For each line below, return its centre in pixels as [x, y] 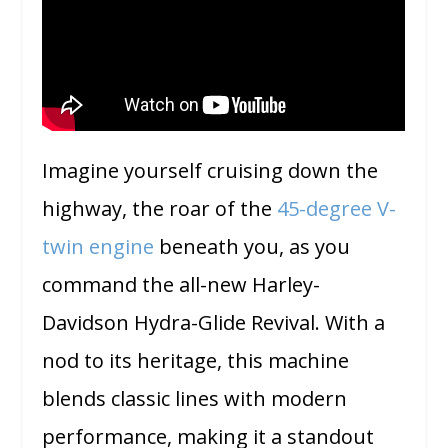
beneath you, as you [252, 246]
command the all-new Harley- [181, 284]
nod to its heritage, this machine [196, 360]
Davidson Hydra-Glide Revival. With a [214, 322]
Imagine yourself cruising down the [210, 170]
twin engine [98, 246]
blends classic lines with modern [195, 398]
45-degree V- [337, 208]
